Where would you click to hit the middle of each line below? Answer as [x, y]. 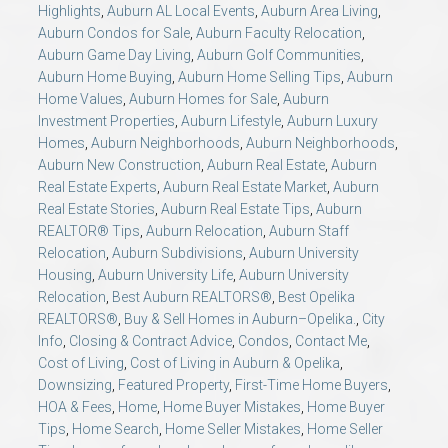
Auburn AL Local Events [181, 10]
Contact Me [331, 340]
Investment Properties [106, 120]
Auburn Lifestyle [231, 120]
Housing [65, 274]
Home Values [80, 98]
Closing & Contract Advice [150, 340]
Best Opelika [316, 296]
